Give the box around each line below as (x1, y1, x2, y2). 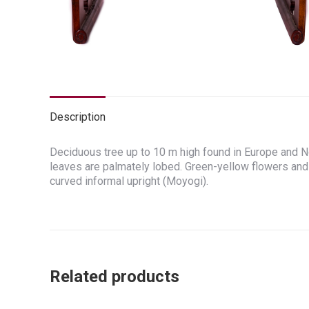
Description (50, 110, 106, 123)
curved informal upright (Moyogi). (50, 174, 208, 188)
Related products (50, 266, 179, 286)
